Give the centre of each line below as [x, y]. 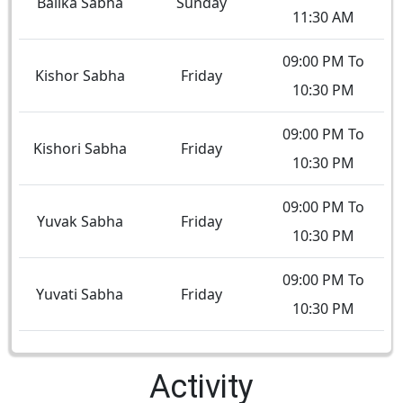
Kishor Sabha [80, 75]
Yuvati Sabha [80, 294]
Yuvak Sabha [80, 221]
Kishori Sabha [80, 148]
